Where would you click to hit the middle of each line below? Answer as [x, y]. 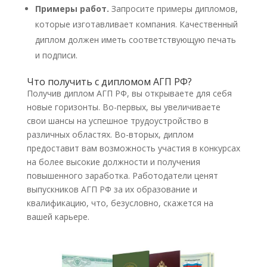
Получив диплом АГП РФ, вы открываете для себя [129, 93]
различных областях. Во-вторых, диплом [110, 134]
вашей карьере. [58, 216]
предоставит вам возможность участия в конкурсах [133, 148]
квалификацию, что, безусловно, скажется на [120, 203]
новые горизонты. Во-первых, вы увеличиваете [123, 107]
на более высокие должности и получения [113, 162]
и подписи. [56, 55]
